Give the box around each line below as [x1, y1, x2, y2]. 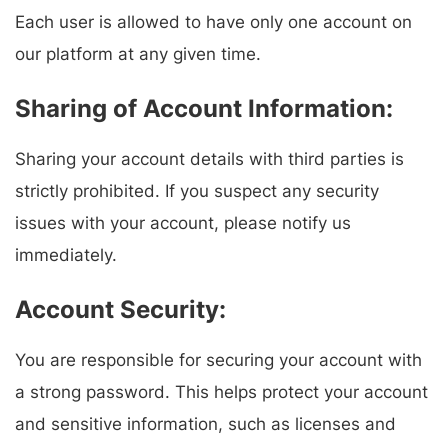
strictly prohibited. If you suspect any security [15, 181, 379, 202]
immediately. [15, 245, 117, 266]
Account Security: [15, 295, 226, 325]
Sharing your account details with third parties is [15, 149, 404, 170]
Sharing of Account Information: [15, 94, 393, 124]
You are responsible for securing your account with [15, 350, 422, 371]
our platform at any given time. [15, 44, 261, 65]
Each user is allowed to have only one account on [15, 12, 412, 33]
